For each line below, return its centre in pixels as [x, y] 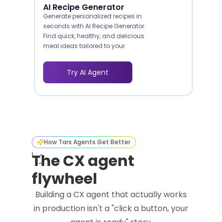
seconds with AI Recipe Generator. [94, 26]
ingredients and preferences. [86, 56]
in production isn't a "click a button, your [111, 209]
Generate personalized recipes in [92, 16]
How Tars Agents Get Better [87, 142]
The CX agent [83, 161]
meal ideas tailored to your [84, 46]
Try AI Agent [88, 73]
